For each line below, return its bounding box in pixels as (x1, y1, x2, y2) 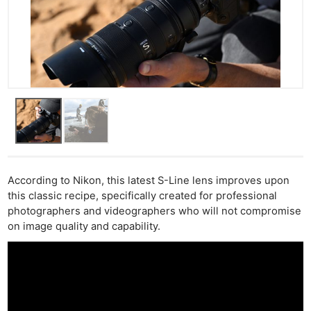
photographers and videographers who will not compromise (8, 204, 302, 217)
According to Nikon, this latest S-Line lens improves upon (8, 174, 290, 187)
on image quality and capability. (8, 219, 167, 233)
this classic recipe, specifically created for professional (8, 189, 278, 202)
